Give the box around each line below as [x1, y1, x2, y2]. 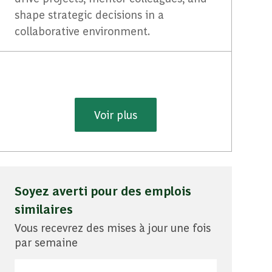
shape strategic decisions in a [15, 7, 165, 21]
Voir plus [94, 107, 138, 121]
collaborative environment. [15, 23, 151, 38]
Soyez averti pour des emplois [15, 182, 192, 199]
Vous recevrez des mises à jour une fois [15, 220, 211, 234]
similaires [15, 200, 73, 217]
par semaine [15, 234, 78, 249]
